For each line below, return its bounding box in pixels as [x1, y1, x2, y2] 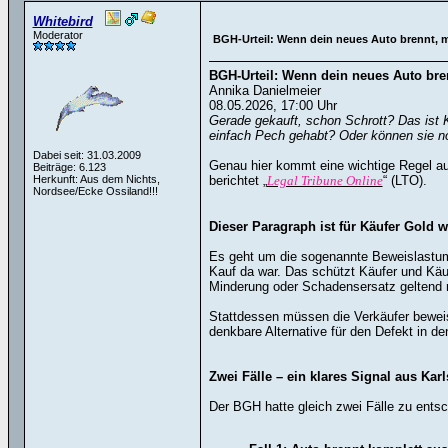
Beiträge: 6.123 [32, 161, 106, 173]
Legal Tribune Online [266, 173, 383, 188]
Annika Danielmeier [208, 83, 321, 98]
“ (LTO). [382, 173, 427, 188]
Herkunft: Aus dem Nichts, [32, 173, 160, 185]
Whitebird [32, 14, 93, 29]
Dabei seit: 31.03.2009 [32, 149, 141, 161]
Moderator [32, 29, 83, 41]
